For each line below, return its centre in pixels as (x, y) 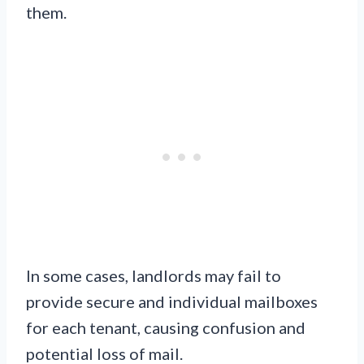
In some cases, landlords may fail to (154, 275)
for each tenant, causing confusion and (166, 327)
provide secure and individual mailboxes (172, 301)
